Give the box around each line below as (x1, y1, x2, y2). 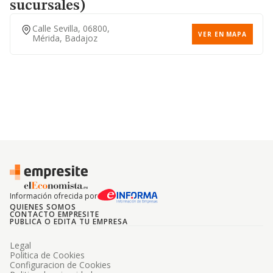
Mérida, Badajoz (32, 32, 97, 44)
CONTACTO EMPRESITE (10, 209, 100, 219)
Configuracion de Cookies (10, 259, 111, 271)
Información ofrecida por (10, 191, 97, 201)
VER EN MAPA (198, 30, 247, 38)
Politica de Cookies (10, 249, 85, 261)
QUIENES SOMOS (10, 202, 76, 212)
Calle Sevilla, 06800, (32, 23, 110, 34)
